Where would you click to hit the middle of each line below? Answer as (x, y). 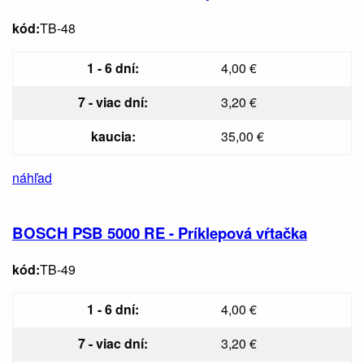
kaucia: (113, 136)
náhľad (32, 177)
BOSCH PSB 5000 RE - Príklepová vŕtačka (160, 233)
